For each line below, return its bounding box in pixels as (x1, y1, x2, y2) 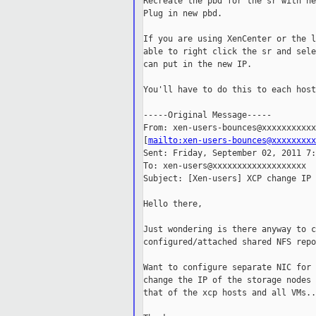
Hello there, (142, 199, 202, 209)
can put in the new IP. (142, 59, 252, 70)
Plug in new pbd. (142, 8, 222, 19)
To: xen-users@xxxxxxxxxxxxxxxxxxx (142, 161, 306, 171)
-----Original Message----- (142, 110, 272, 121)
